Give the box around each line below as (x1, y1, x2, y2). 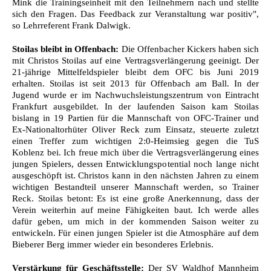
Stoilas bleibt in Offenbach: (12, 44, 119, 54)
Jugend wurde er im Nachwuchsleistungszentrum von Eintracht (12, 90, 259, 100)
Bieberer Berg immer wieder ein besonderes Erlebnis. (12, 239, 214, 249)
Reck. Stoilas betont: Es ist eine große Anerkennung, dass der (12, 193, 259, 203)
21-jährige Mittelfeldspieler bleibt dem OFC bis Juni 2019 (12, 67, 259, 77)
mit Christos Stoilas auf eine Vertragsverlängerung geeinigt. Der (12, 55, 259, 65)
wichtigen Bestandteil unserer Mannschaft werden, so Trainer (12, 181, 259, 192)
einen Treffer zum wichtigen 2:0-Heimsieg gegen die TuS (12, 135, 259, 146)
